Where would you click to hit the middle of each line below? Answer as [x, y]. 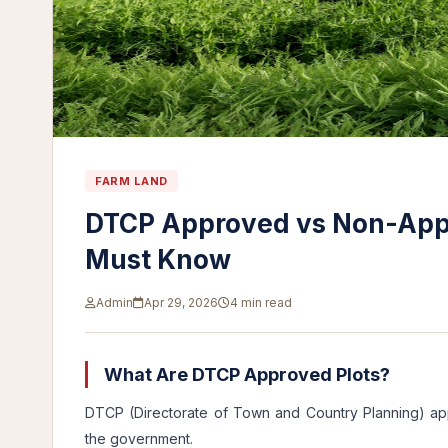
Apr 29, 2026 [181, 302]
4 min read [261, 302]
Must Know [158, 259]
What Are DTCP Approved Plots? [245, 374]
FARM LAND [131, 181]
